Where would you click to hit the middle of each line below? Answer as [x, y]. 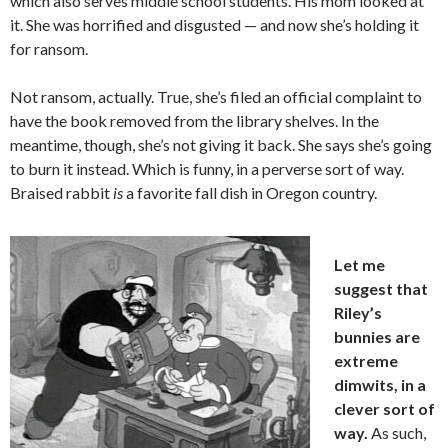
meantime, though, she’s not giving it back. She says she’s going [221, 144]
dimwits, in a [380, 384]
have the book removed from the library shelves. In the [194, 120]
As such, [397, 432]
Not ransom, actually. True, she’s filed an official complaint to [216, 96]
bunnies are [377, 336]
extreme [366, 360]
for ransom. [49, 48]
